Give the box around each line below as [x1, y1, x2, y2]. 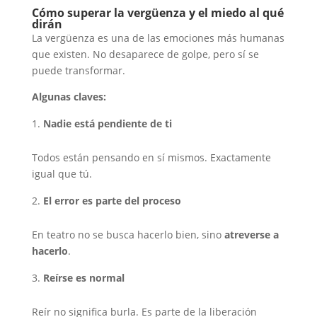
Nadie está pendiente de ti [42, 117, 172, 131]
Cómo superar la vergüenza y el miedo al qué [31, 5, 284, 21]
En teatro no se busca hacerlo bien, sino [31, 228, 224, 242]
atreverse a [224, 228, 279, 242]
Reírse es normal [42, 271, 125, 285]
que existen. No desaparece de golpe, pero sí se [31, 47, 259, 62]
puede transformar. [31, 64, 125, 78]
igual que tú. [31, 167, 92, 181]
